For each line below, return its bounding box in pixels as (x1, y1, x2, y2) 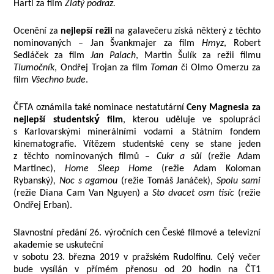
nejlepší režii (61, 26, 113, 36)
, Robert (224, 39, 261, 48)
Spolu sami (216, 176, 261, 186)
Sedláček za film (13, 51, 91, 61)
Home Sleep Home (65, 164, 153, 174)
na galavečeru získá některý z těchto (112, 26, 261, 36)
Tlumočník (13, 63, 55, 73)
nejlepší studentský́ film (13, 115, 123, 125)
